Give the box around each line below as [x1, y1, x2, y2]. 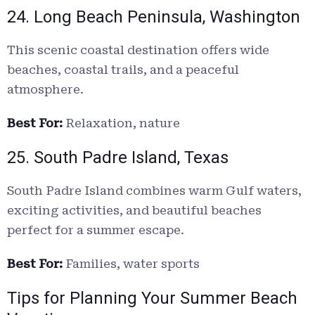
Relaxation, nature [63, 116, 180, 131]
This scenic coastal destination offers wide [7, 43, 269, 58]
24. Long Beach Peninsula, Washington [7, 7, 300, 27]
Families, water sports [63, 257, 200, 271]
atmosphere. [7, 82, 84, 97]
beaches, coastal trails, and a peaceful [7, 63, 239, 77]
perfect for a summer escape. [7, 223, 184, 238]
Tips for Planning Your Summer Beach [7, 288, 297, 309]
